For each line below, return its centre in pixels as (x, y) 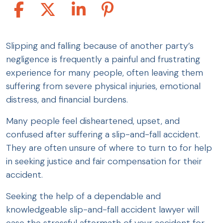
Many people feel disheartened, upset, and (93, 121)
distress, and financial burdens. (68, 100)
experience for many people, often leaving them (105, 73)
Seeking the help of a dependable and (83, 196)
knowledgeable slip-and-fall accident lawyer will (103, 210)
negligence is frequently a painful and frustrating (103, 59)
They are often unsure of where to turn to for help (109, 148)
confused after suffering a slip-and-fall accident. (103, 134)
